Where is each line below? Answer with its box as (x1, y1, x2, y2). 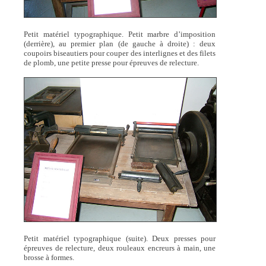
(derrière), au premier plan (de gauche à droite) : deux (23, 39, 216, 48)
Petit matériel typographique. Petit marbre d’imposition (23, 29, 216, 39)
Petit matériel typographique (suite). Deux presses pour (23, 234, 216, 243)
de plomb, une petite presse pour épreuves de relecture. (23, 58, 199, 67)
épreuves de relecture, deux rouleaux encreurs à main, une (23, 243, 216, 253)
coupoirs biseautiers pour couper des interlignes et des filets (23, 48, 216, 58)
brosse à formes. (23, 253, 74, 262)
